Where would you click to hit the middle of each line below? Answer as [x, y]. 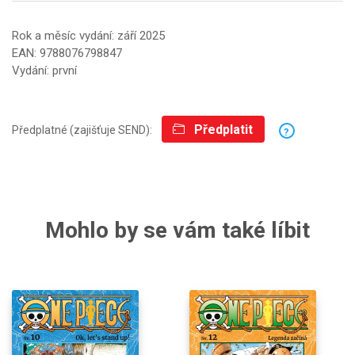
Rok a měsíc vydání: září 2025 [88, 35]
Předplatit [222, 130]
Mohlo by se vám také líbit [177, 231]
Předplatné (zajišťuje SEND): [87, 130]
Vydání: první [44, 70]
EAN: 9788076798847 [67, 53]
